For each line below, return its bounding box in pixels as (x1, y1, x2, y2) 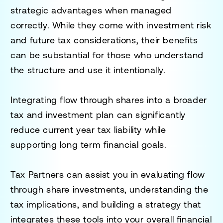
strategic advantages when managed (10, 4, 172, 15)
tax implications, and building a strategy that (10, 199, 201, 210)
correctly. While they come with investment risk (10, 19, 212, 30)
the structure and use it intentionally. (10, 64, 166, 75)
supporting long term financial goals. (10, 139, 167, 150)
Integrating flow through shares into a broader (10, 94, 207, 105)
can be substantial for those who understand (10, 49, 204, 60)
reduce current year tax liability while (10, 124, 166, 135)
